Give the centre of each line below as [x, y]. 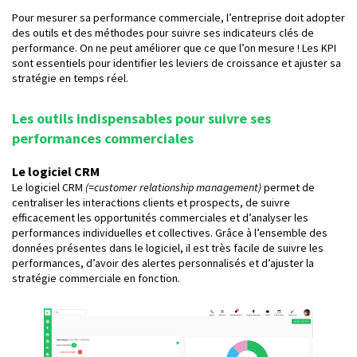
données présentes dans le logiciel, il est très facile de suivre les [168, 247]
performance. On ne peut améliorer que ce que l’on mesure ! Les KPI [174, 47]
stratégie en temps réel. [70, 78]
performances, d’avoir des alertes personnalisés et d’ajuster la [163, 263]
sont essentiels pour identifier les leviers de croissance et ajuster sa [177, 63]
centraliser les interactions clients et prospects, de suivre [151, 202]
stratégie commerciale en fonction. [96, 278]
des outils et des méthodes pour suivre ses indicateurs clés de [163, 32]
